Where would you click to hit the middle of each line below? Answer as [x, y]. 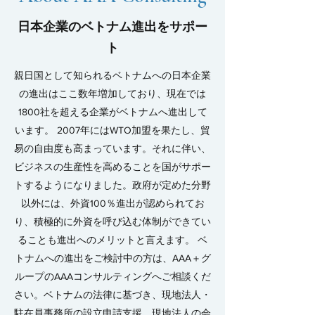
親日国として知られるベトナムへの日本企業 [112, 75]
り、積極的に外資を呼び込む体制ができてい [112, 221]
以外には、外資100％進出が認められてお [112, 203]
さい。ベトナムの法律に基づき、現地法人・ [112, 295]
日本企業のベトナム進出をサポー [112, 26]
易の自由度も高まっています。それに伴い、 [112, 148]
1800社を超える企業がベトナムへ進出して [112, 112]
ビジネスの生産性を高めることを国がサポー [112, 167]
